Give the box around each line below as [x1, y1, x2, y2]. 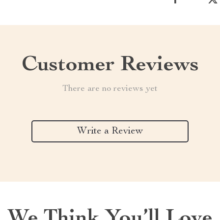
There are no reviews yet [62, 84, 158, 93]
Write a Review [77, 126, 143, 137]
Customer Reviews [21, 55, 199, 77]
